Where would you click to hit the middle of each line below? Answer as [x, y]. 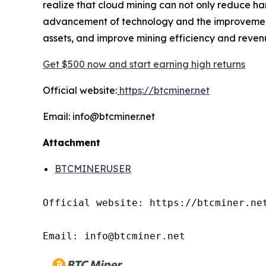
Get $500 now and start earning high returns [144, 64]
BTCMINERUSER [93, 168]
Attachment [72, 142]
